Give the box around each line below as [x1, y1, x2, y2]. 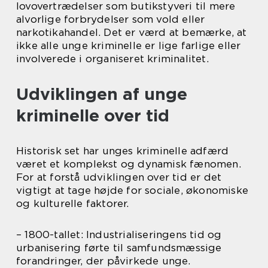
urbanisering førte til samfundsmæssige [16, 241, 222, 254]
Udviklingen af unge [16, 83, 187, 104]
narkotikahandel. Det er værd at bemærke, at [16, 26, 247, 38]
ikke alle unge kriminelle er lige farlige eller [16, 39, 241, 51]
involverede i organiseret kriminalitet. [16, 52, 209, 65]
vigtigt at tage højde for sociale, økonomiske [16, 184, 249, 196]
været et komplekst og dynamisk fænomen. [16, 157, 241, 170]
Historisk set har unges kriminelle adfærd [16, 144, 229, 157]
